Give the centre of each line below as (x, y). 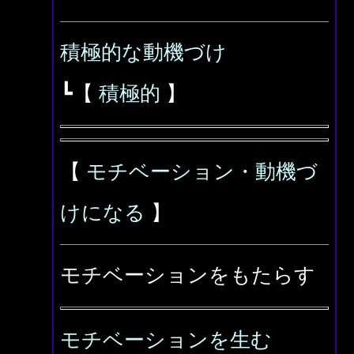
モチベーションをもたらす (188, 275)
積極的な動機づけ (143, 53)
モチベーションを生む (166, 340)
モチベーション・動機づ (202, 172)
